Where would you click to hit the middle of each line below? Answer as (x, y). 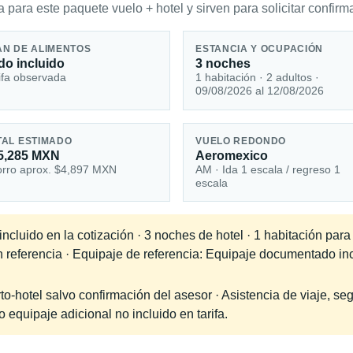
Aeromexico (232, 156)
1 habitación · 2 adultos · (258, 78)
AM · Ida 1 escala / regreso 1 (268, 170)
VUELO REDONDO (241, 141)
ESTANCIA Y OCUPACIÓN (260, 49)
